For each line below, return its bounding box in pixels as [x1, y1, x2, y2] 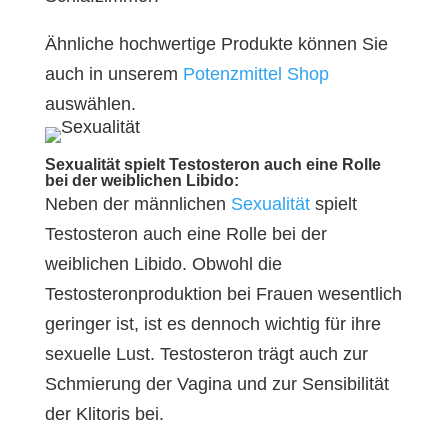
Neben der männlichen [44, 194, 231, 214]
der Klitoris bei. [44, 404, 164, 424]
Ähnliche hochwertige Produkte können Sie [44, 34, 388, 54]
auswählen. [44, 94, 136, 114]
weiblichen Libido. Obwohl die [44, 254, 282, 274]
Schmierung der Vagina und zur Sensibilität [44, 374, 389, 394]
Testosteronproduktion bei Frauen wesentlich [44, 284, 402, 304]
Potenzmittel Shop [182, 64, 329, 84]
